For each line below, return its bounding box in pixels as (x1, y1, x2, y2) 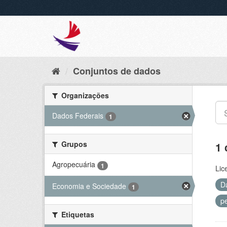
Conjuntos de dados (73, 64, 161, 78)
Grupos (59, 139, 87, 149)
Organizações (59, 90, 109, 100)
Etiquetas (59, 209, 94, 219)
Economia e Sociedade (52, 180, 126, 191)
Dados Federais (52, 110, 105, 121)
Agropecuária (52, 159, 95, 170)
